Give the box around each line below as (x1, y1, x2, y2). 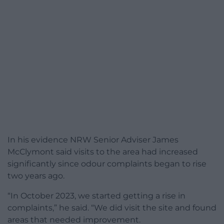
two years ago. (7, 171, 64, 181)
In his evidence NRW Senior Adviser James (7, 135, 178, 145)
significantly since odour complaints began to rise (7, 159, 206, 169)
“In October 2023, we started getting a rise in (7, 191, 185, 201)
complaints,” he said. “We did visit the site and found (7, 203, 216, 213)
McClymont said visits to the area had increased (7, 147, 198, 157)
